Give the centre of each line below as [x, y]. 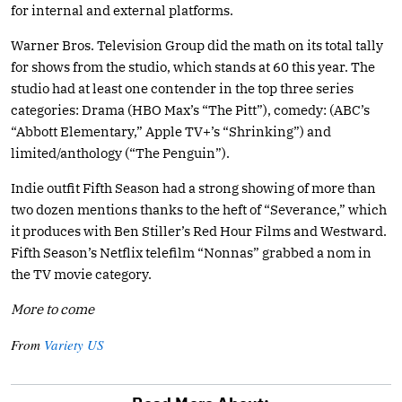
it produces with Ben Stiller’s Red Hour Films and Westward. [199, 231]
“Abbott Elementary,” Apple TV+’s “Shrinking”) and [171, 131]
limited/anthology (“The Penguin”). [120, 153]
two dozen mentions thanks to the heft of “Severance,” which [199, 209]
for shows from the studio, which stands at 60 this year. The [193, 66]
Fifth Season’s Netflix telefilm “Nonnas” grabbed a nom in [191, 252]
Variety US [74, 344]
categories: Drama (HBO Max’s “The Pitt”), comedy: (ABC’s [190, 109]
